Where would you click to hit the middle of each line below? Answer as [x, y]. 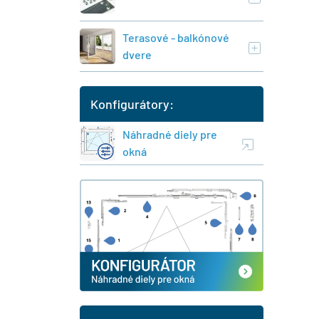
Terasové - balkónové [176, 37]
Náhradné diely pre [170, 135]
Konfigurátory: [132, 104]
